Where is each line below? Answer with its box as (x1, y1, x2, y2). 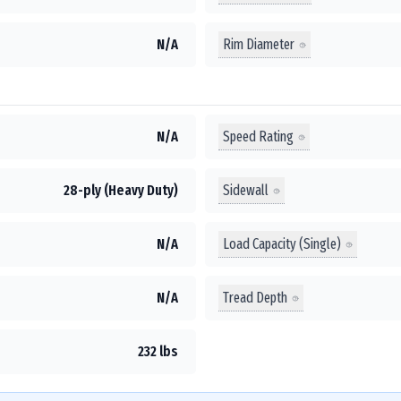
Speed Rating (223, 127, 294, 145)
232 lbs (138, 343, 178, 360)
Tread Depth (223, 288, 287, 306)
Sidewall (223, 181, 269, 199)
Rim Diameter (223, 35, 294, 53)
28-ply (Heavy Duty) (64, 182, 178, 199)
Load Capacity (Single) (223, 235, 341, 252)
